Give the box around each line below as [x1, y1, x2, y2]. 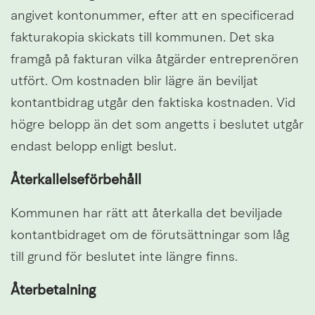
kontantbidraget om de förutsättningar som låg [11, 229, 289, 243]
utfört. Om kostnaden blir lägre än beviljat [11, 75, 258, 89]
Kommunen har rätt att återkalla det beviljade [11, 207, 283, 221]
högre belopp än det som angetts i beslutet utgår [11, 119, 304, 133]
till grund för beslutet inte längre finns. [11, 251, 238, 265]
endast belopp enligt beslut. [11, 141, 176, 155]
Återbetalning [11, 284, 96, 299]
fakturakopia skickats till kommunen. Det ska [11, 32, 274, 46]
